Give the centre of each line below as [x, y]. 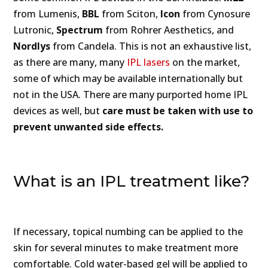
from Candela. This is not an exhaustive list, [151, 46]
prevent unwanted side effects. [89, 127]
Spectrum [80, 30]
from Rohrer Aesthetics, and [169, 30]
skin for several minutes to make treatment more [126, 248]
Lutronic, [35, 30]
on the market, [205, 63]
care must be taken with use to [178, 111]
